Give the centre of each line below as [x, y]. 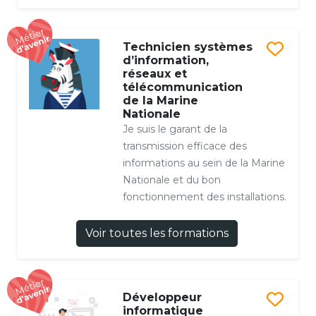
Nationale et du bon [171, 180]
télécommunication [182, 87]
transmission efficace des [184, 146]
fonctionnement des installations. [204, 197]
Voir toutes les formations [157, 233]
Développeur [162, 298]
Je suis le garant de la [175, 129]
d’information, [165, 61]
